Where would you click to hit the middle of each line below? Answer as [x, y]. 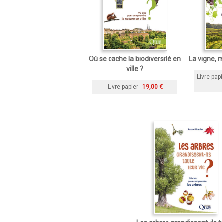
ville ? [135, 69]
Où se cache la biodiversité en [135, 59]
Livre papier [123, 86]
